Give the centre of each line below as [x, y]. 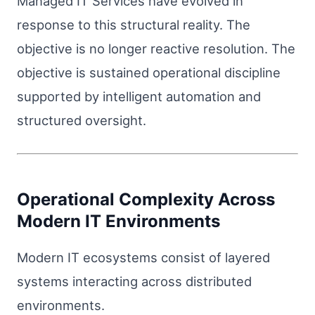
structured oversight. [82, 121]
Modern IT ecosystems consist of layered [143, 257]
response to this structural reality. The [134, 25]
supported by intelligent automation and [139, 97]
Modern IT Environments [118, 221]
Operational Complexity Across [146, 199]
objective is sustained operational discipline [149, 73]
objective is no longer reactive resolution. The [156, 49]
